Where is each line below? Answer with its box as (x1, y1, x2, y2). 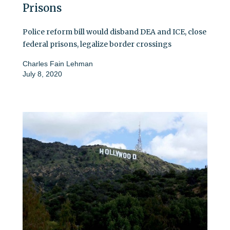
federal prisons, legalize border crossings (23, 39, 171, 49)
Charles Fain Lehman (23, 59, 93, 68)
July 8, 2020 (23, 69, 62, 78)
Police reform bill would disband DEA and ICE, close (23, 27, 206, 36)
